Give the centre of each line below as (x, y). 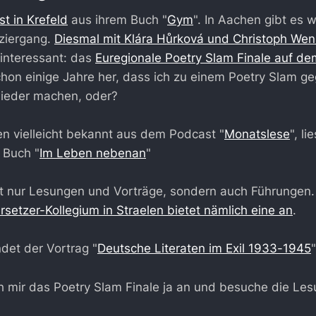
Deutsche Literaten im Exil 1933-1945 (204, 249)
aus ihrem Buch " (117, 19)
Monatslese (257, 134)
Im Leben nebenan (93, 153)
